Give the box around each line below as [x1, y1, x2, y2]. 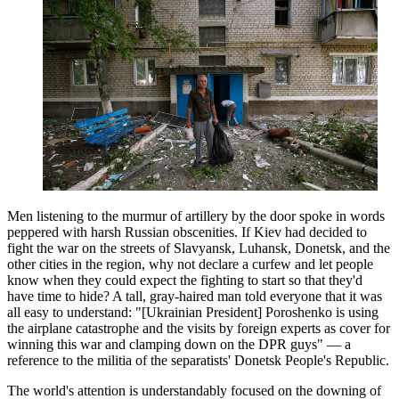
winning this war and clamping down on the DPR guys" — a [7, 336, 351, 352]
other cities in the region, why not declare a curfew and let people [7, 256, 373, 272]
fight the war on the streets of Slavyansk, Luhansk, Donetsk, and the [7, 240, 390, 256]
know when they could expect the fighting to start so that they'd [7, 272, 362, 288]
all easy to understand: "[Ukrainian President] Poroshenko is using [7, 304, 379, 320]
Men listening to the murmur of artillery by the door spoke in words [7, 208, 385, 224]
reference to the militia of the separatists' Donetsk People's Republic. [7, 352, 389, 368]
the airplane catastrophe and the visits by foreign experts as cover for [7, 320, 390, 336]
